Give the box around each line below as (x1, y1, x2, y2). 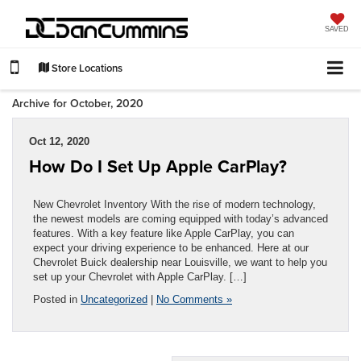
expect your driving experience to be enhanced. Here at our (33, 241, 309, 254)
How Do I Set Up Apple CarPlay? (29, 153, 287, 179)
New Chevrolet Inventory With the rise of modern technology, (33, 197, 316, 210)
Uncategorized (81, 293, 147, 305)
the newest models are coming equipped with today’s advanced (33, 212, 328, 225)
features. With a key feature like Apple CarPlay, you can (33, 226, 294, 239)
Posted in (33, 293, 81, 305)
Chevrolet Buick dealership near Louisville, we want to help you (33, 255, 327, 268)
